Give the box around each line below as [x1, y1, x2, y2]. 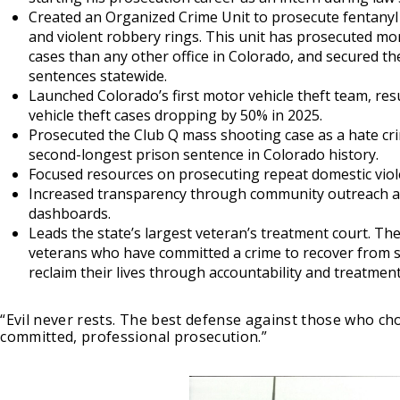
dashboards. [29, 203, 112, 223]
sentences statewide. [29, 65, 168, 86]
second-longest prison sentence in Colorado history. [29, 144, 379, 164]
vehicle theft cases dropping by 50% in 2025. [29, 104, 323, 125]
